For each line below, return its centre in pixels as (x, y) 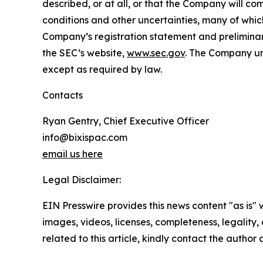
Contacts (63, 95)
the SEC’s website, (85, 53)
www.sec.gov (156, 53)
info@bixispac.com (85, 137)
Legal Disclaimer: (82, 179)
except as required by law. (102, 69)
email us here (73, 154)
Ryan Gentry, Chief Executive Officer (126, 121)
